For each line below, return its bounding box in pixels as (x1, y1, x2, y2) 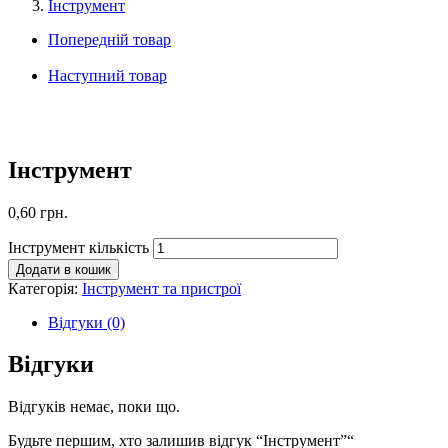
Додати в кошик (16, 261, 111, 277)
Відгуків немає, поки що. (8, 398, 180, 416)
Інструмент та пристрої (82, 279, 241, 297)
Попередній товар (48, 30, 171, 48)
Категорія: (8, 279, 82, 297)
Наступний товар (48, 66, 167, 84)
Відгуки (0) (48, 313, 125, 331)
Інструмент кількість (8, 238, 149, 256)
